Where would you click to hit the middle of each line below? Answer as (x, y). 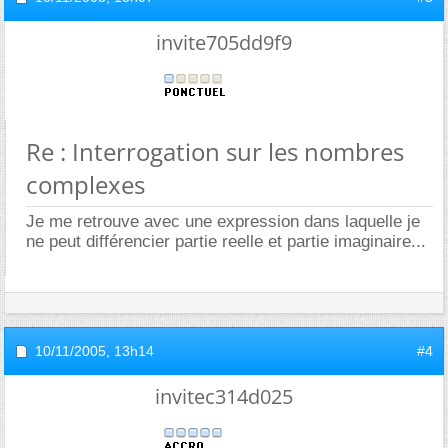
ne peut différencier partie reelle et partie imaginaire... (226, 241)
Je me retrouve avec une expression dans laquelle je (223, 221)
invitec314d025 (224, 396)
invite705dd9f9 (224, 42)
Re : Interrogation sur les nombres (215, 151)
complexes (85, 184)
